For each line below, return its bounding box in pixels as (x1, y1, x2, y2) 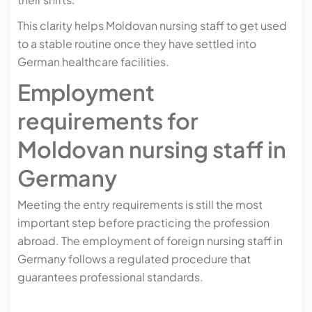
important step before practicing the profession (17, 214, 270, 230)
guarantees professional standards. (17, 269, 203, 284)
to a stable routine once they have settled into (17, 36, 256, 51)
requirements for (17, 106, 198, 134)
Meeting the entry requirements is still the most (17, 196, 263, 212)
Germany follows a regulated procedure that (17, 251, 251, 266)
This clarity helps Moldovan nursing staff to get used (17, 17, 287, 33)
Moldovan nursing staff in (17, 134, 286, 163)
